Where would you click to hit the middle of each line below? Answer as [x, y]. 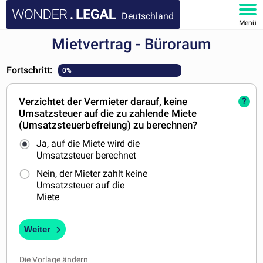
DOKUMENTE [41, 75]
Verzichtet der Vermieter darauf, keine [103, 102]
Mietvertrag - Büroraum [131, 44]
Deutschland [148, 16]
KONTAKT [34, 136]
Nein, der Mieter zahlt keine [92, 173]
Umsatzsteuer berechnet [87, 155]
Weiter [38, 230]
